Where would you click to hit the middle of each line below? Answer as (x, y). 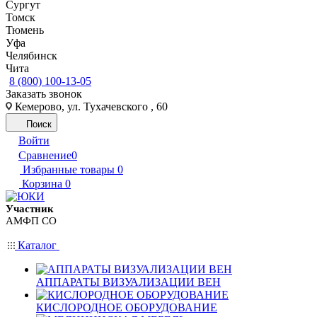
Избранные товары (69, 170)
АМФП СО (31, 221)
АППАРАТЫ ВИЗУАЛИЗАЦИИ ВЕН (128, 282)
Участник (30, 209)
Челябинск (31, 56)
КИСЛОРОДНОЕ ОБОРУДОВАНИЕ (127, 307)
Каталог (37, 245)
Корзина (42, 184)
